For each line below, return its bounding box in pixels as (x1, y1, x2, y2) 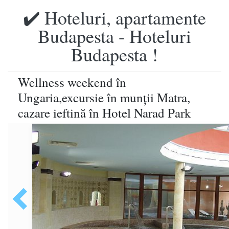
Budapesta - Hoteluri (38, 24, 191, 48)
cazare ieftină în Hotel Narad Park (18, 104, 191, 121)
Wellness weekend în (18, 74, 126, 90)
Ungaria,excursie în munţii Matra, (18, 89, 190, 106)
